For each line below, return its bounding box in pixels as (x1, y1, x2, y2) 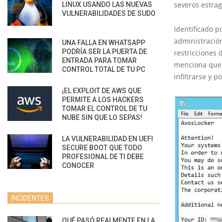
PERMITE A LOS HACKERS (62, 95, 144, 104)
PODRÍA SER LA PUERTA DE (62, 47, 147, 55)
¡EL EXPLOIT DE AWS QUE (62, 86, 141, 95)
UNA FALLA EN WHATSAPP (62, 38, 145, 47)
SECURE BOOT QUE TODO (62, 143, 142, 152)
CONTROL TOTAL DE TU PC (62, 65, 145, 73)
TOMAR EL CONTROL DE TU (62, 104, 147, 112)
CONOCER (62, 161, 94, 169)
